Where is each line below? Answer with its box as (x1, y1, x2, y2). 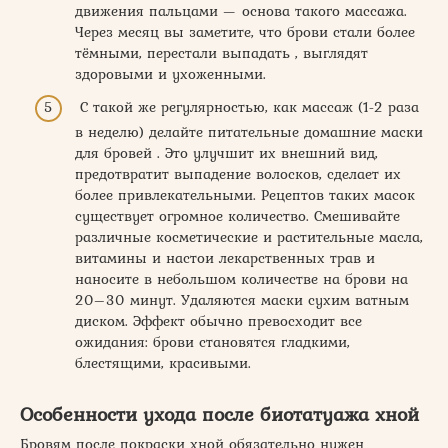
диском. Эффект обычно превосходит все (75, 310, 362, 333)
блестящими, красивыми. (75, 352, 251, 375)
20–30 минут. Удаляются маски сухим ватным (75, 289, 409, 312)
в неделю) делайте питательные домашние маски (75, 121, 423, 144)
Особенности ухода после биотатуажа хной (20, 399, 419, 428)
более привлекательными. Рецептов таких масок (75, 184, 415, 207)
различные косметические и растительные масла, (75, 226, 423, 249)
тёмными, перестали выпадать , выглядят (75, 41, 368, 64)
